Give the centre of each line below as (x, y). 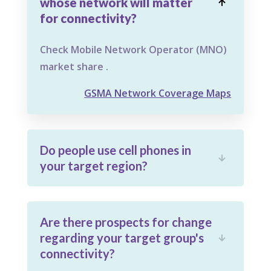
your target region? (93, 166)
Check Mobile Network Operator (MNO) (133, 50)
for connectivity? (88, 18)
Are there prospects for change (126, 222)
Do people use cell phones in (115, 150)
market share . (74, 67)
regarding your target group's (122, 238)
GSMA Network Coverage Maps (158, 93)
